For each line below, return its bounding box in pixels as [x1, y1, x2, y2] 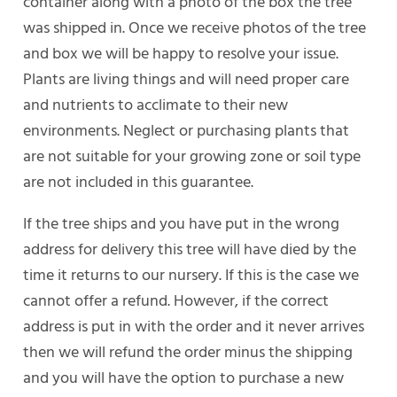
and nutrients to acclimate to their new [23, 91, 289, 116]
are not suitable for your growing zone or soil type [23, 143, 362, 167]
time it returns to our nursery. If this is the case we [23, 261, 360, 286]
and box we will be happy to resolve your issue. [23, 40, 339, 65]
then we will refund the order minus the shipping [23, 339, 354, 363]
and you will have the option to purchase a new [23, 364, 345, 389]
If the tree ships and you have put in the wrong [23, 210, 340, 235]
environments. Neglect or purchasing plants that [23, 117, 350, 142]
